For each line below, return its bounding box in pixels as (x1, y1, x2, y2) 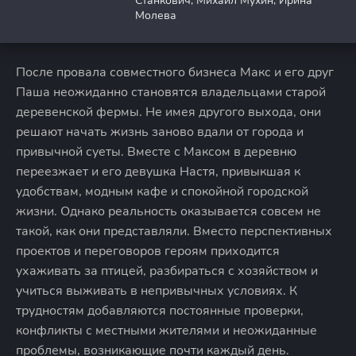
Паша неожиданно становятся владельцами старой (16, 83, 326, 101)
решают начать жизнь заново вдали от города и (16, 123, 304, 141)
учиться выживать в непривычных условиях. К (16, 282, 297, 300)
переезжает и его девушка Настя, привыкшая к (16, 163, 300, 180)
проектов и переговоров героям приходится (16, 242, 280, 260)
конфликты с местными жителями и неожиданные (16, 322, 317, 339)
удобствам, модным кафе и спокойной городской (16, 183, 308, 200)
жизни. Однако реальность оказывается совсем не (16, 203, 321, 220)
